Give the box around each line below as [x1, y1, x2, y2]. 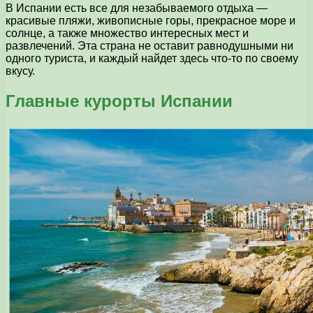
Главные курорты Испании [6, 92, 233, 111]
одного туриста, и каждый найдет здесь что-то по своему [6, 52, 298, 65]
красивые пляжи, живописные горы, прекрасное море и [6, 15, 296, 27]
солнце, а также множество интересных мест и [6, 27, 249, 40]
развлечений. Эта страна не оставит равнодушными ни [6, 40, 293, 52]
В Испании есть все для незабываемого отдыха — [6, 2, 268, 15]
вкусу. [6, 65, 35, 78]
